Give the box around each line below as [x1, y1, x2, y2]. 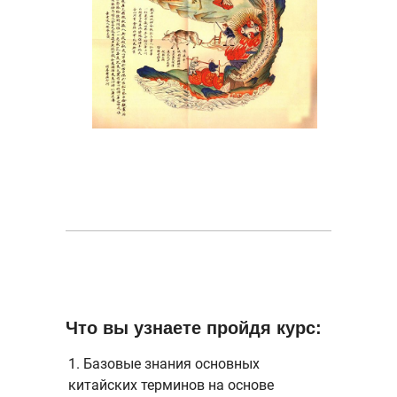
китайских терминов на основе [68, 377, 274, 393]
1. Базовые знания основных [68, 355, 260, 372]
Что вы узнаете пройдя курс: [66, 318, 322, 338]
